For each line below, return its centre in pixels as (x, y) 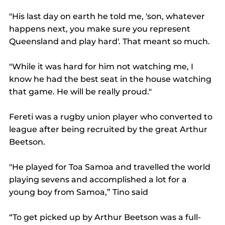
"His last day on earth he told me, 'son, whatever (108, 17)
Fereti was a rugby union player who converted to (112, 117)
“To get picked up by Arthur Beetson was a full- (105, 217)
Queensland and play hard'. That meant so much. (109, 42)
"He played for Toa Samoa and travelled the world (111, 167)
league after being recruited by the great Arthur (109, 130)
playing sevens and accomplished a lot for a (99, 180)
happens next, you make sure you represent (101, 29)
